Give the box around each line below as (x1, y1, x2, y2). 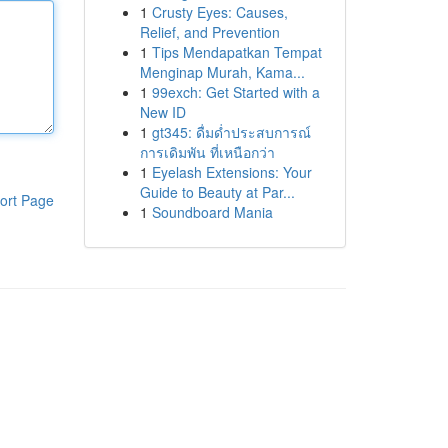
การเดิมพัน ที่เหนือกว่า (139, 142, 275, 162)
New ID (139, 102, 186, 122)
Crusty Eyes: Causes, (151, 2, 288, 22)
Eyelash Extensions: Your (151, 162, 312, 182)
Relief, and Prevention (139, 22, 280, 42)
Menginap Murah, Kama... (139, 62, 305, 82)
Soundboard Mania (151, 202, 273, 222)
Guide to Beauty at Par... (139, 182, 295, 202)
